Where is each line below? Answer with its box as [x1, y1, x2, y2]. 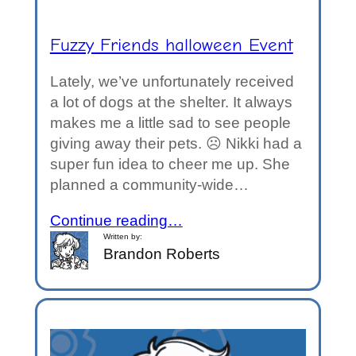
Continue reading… [49, 212, 183, 230]
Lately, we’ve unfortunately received [49, 73, 294, 91]
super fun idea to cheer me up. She [49, 156, 290, 173]
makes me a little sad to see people [49, 114, 291, 132]
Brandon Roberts [103, 246, 221, 263]
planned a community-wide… [49, 176, 249, 194]
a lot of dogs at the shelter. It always [49, 94, 292, 111]
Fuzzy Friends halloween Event [49, 35, 293, 56]
